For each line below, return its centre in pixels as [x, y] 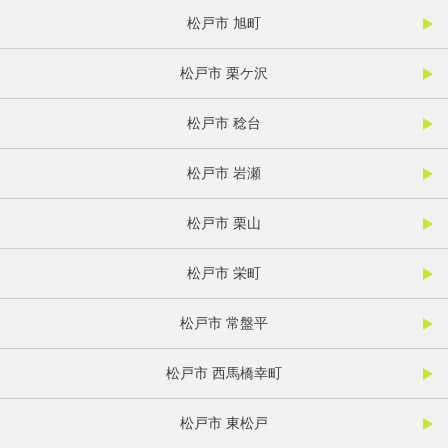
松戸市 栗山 [224, 223]
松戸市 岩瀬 [224, 173]
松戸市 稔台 [224, 123]
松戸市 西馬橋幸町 [224, 373]
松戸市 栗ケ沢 [224, 73]
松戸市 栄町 [224, 273]
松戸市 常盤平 [224, 323]
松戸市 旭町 [224, 23]
